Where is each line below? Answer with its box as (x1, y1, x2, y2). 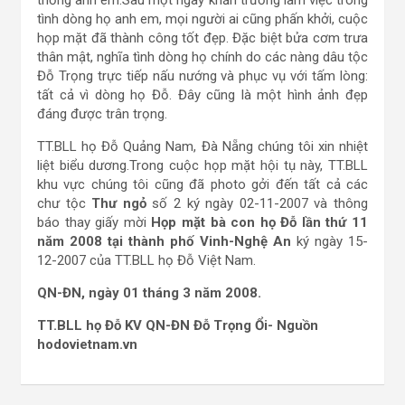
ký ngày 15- (290, 233, 369, 250)
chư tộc (37, 195, 92, 212)
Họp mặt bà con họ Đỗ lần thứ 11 (151, 214, 369, 231)
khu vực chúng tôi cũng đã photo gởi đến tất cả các (37, 176, 368, 193)
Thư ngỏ (91, 195, 146, 212)
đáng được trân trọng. (37, 106, 167, 122)
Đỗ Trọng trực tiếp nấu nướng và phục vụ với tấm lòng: (37, 68, 368, 84)
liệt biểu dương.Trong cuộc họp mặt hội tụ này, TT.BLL (37, 157, 368, 174)
